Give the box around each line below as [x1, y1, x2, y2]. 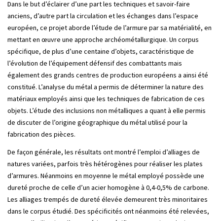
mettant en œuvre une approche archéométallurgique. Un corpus [7, 35, 199, 44]
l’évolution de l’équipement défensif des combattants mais [7, 58, 182, 68]
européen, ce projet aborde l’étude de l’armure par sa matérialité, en [7, 23, 212, 32]
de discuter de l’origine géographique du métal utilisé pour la [7, 117, 187, 127]
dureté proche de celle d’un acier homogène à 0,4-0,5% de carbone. [7, 183, 209, 192]
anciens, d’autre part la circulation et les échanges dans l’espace [7, 11, 198, 20]
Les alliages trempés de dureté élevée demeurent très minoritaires [7, 195, 208, 204]
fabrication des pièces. [7, 129, 75, 139]
